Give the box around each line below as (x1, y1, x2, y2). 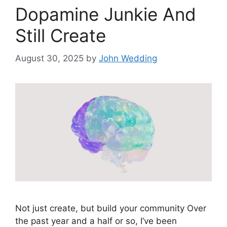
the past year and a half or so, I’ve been (15, 215, 177, 226)
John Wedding (99, 53, 157, 63)
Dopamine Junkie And (15, 4, 196, 25)
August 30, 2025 (15, 53, 84, 63)
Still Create (15, 25, 106, 46)
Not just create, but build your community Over (15, 203, 206, 213)
